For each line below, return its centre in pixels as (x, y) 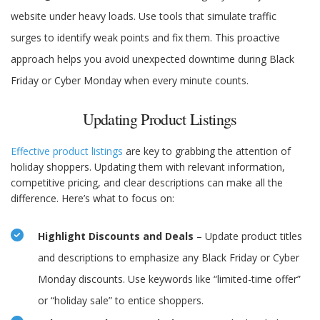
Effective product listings (67, 151)
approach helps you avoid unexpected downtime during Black (152, 59)
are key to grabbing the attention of (207, 151)
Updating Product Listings (160, 119)
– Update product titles (248, 236)
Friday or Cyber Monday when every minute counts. (130, 81)
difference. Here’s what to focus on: (92, 199)
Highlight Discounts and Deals (116, 236)
